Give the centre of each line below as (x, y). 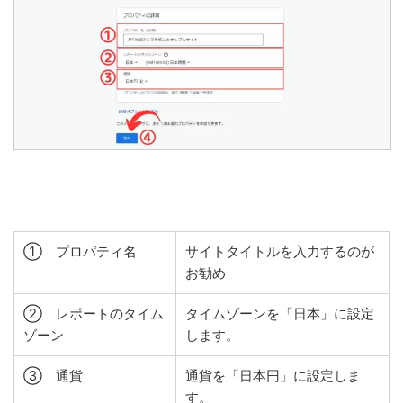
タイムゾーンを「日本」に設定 (280, 313)
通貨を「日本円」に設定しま (273, 375)
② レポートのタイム (94, 313)
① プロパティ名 (80, 251)
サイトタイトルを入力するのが (280, 251)
